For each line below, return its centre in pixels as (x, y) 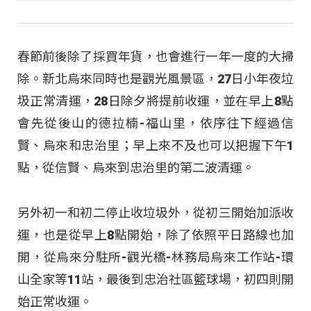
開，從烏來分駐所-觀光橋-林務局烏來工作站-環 (155, 257)
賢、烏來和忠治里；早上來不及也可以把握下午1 (155, 146)
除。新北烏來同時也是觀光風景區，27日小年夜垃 (155, 79)
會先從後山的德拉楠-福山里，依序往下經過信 (155, 124)
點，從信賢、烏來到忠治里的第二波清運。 (136, 168)
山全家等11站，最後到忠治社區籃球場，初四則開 (155, 279)
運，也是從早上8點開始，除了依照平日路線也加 (155, 235)
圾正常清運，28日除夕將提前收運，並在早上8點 (155, 101)
